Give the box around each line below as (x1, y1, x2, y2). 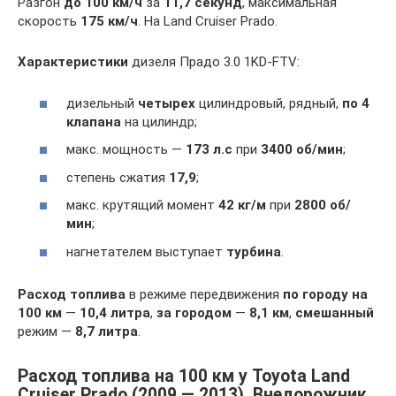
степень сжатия (66, 169, 169, 186)
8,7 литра (75, 323, 138, 339)
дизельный (66, 95, 138, 111)
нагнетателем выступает (66, 243, 226, 260)
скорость (18, 13, 80, 30)
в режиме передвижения (126, 286, 283, 302)
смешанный (295, 304, 374, 321)
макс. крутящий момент (66, 197, 218, 214)
